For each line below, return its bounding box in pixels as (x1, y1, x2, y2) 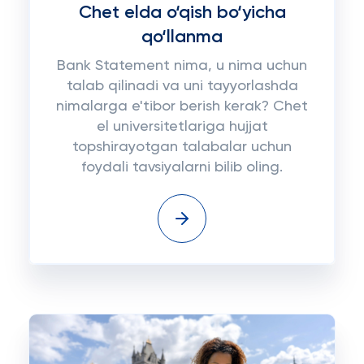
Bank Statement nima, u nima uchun (57, 58, 307, 73)
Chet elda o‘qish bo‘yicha (78, 4, 286, 22)
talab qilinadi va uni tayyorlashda (66, 79, 298, 93)
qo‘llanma (141, 28, 223, 46)
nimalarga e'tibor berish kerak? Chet (56, 99, 308, 114)
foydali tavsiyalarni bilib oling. (81, 160, 283, 175)
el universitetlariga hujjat (96, 119, 268, 134)
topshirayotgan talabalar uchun (72, 140, 292, 154)
